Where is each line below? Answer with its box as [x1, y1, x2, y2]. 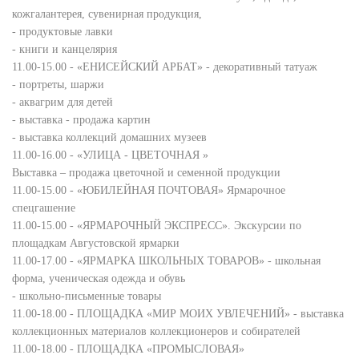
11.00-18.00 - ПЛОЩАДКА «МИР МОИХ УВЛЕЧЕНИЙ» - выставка [12, 308, 344, 320]
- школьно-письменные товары [12, 290, 161, 302]
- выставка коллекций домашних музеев [12, 131, 207, 143]
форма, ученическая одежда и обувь [12, 272, 185, 284]
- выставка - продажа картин [12, 114, 151, 126]
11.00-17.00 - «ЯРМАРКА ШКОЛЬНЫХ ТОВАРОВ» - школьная [12, 255, 321, 267]
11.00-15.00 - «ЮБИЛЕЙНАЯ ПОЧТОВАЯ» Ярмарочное [12, 184, 285, 196]
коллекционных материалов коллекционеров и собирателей [12, 325, 301, 337]
